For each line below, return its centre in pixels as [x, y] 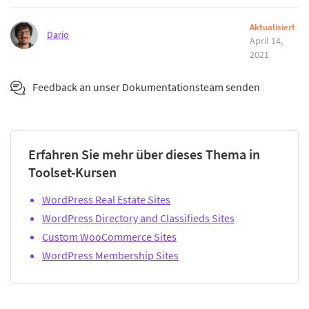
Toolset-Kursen [72, 172]
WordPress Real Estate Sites [106, 200]
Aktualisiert [272, 28]
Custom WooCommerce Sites [109, 237]
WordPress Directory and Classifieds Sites [138, 218]
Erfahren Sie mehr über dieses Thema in [144, 154]
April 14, [266, 41]
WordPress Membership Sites [110, 256]
